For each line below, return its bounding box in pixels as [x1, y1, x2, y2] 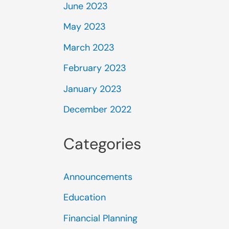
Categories [63, 133, 141, 154]
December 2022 [63, 103, 131, 116]
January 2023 [63, 82, 122, 95]
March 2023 [63, 41, 114, 54]
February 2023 [63, 62, 126, 74]
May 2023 [63, 20, 106, 33]
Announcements [63, 170, 132, 183]
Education [63, 191, 106, 204]
